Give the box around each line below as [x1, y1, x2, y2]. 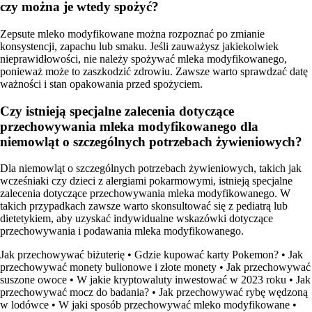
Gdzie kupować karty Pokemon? [134, 249, 279, 261]
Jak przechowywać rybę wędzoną [159, 286, 308, 299]
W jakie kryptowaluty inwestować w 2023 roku [77, 274, 286, 286]
